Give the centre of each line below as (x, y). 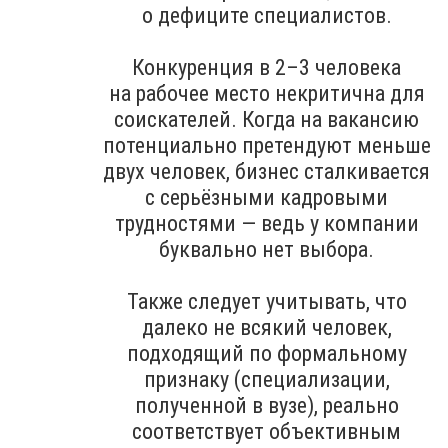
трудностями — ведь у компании (266, 223)
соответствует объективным (266, 431)
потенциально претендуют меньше (266, 145)
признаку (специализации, (266, 379)
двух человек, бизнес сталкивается (266, 171)
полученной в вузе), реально (266, 405)
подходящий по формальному (266, 353)
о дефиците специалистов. (266, 15)
